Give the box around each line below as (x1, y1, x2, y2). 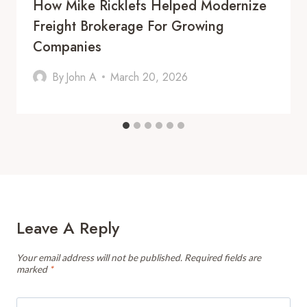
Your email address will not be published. (16, 251, 182, 263)
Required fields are (184, 251, 261, 263)
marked (16, 263, 49, 275)
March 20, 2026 (110, 69, 188, 85)
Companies (33, 36, 101, 57)
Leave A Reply (16, 215, 119, 240)
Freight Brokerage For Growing (33, 16, 224, 36)
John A (66, 69, 97, 85)
